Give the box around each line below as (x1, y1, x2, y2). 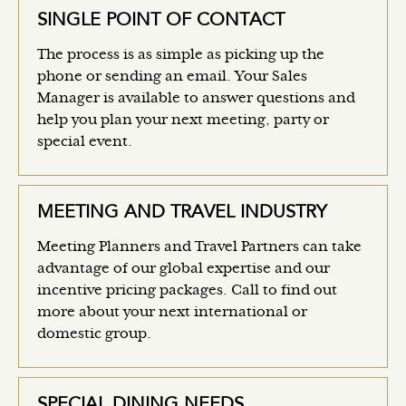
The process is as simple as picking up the (37, 48, 324, 62)
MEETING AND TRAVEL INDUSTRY (37, 203, 326, 222)
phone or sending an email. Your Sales (37, 70, 307, 83)
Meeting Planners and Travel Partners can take (37, 240, 362, 254)
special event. (37, 135, 132, 149)
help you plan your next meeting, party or (37, 113, 329, 127)
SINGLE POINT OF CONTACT (37, 11, 285, 30)
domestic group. (37, 327, 151, 341)
